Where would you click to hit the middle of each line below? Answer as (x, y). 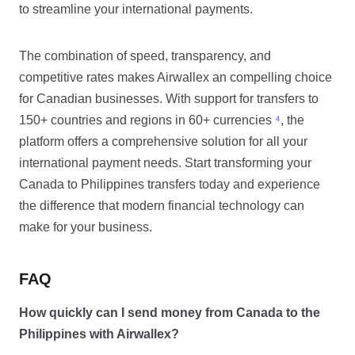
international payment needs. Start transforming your (165, 163)
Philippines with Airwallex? (99, 334)
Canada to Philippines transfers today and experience (170, 184)
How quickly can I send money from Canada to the (170, 313)
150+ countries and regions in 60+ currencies (147, 120)
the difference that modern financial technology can (162, 206)
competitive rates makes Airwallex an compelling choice (176, 77)
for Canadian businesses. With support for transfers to (169, 99)
